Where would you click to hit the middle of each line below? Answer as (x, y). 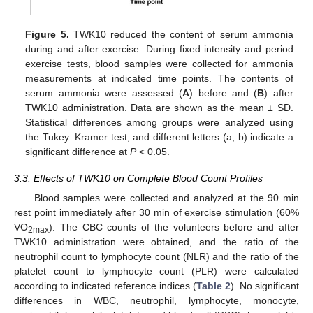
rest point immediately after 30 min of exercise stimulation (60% (156, 213)
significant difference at (78, 152)
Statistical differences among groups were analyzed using (159, 123)
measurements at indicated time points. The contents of (159, 79)
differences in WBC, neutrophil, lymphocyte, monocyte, (156, 301)
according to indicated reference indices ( (105, 286)
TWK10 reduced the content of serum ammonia (181, 35)
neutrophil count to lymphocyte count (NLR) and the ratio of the (156, 257)
